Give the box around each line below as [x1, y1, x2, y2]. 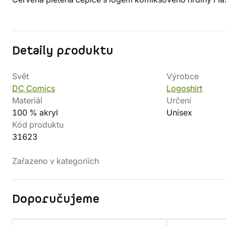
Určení [166, 95, 191, 105]
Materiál [12, 95, 42, 105]
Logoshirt [166, 83, 202, 93]
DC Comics [12, 83, 55, 93]
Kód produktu [12, 120, 64, 130]
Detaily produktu [12, 43, 114, 59]
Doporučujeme [12, 191, 99, 207]
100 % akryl [12, 107, 58, 118]
